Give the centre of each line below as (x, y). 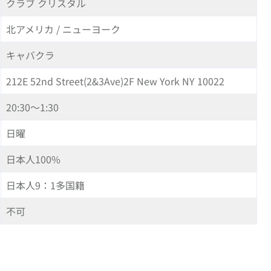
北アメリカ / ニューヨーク (63, 29)
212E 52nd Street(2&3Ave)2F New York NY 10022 (115, 81)
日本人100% (33, 159)
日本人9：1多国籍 (45, 185)
